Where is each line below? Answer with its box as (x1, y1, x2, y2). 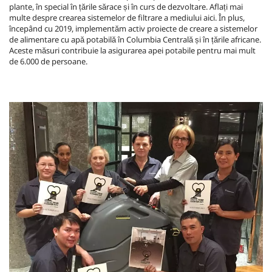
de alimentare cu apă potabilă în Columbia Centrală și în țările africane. (9, 34, 261, 45)
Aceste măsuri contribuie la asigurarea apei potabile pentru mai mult (9, 45, 256, 56)
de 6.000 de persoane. (9, 56, 87, 67)
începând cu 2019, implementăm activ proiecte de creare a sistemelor (9, 23, 257, 34)
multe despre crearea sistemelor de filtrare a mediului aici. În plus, (9, 12, 245, 23)
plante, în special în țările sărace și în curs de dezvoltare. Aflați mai (9, 1, 243, 12)
